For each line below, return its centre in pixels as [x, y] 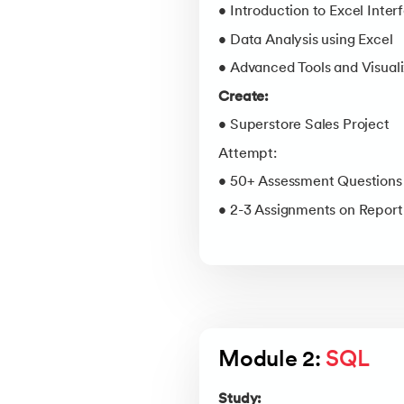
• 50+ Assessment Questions [310, 183]
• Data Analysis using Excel [306, 40]
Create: [244, 97]
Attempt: [248, 154]
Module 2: [272, 360]
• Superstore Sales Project [304, 126]
